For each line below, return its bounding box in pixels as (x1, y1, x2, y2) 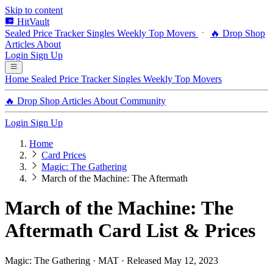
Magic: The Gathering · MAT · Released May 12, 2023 (5, 255, 218, 266)
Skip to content (5, 5, 63, 15)
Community (120, 96, 166, 106)
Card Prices (41, 150, 86, 160)
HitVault (17, 16, 49, 27)
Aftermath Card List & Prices (5, 219, 255, 242)
